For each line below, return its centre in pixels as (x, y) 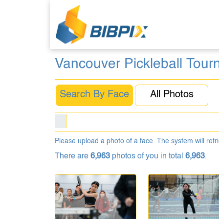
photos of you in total (148, 156)
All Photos (172, 95)
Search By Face (94, 95)
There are (73, 156)
